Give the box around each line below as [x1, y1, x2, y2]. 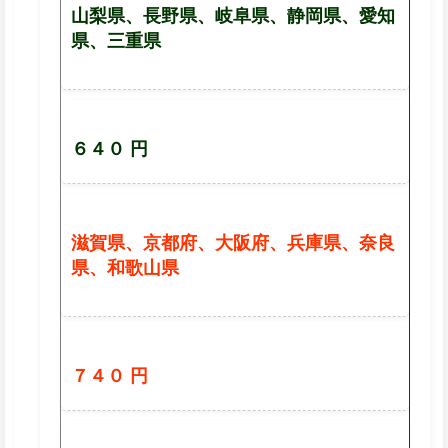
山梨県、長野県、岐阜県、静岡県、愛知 [71, 2, 395, 28]
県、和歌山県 [71, 254, 179, 280]
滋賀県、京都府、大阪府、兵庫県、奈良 [71, 229, 395, 255]
